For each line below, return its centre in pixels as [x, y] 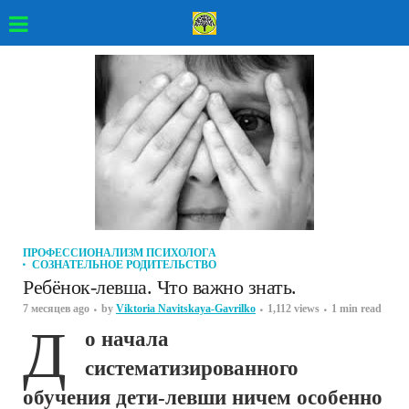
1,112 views [294, 309]
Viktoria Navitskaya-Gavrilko [186, 309]
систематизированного [192, 368]
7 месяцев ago [56, 309]
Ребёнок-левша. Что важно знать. [160, 287]
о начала [127, 339]
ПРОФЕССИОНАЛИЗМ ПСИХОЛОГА [120, 253]
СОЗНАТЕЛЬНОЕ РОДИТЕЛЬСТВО [124, 265]
